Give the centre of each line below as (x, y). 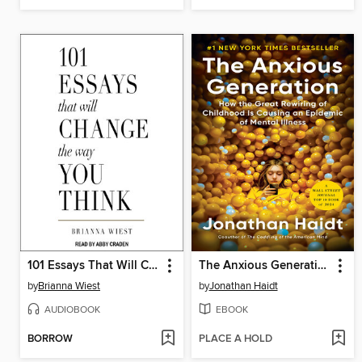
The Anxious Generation (322, 265)
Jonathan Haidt (243, 286)
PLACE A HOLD (235, 339)
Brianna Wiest (69, 286)
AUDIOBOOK (72, 309)
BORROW (50, 339)
